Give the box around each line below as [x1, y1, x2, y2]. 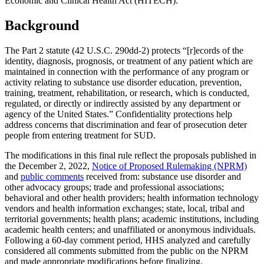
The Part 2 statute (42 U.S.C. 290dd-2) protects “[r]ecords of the [5, 45, 243, 55]
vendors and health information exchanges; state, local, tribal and [5, 203, 245, 213]
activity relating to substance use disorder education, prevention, [5, 77, 242, 87]
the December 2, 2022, [5, 160, 92, 171]
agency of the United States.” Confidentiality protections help [5, 108, 232, 119]
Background [5, 18, 79, 34]
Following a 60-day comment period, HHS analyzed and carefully [5, 235, 250, 245]
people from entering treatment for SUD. [5, 130, 156, 140]
